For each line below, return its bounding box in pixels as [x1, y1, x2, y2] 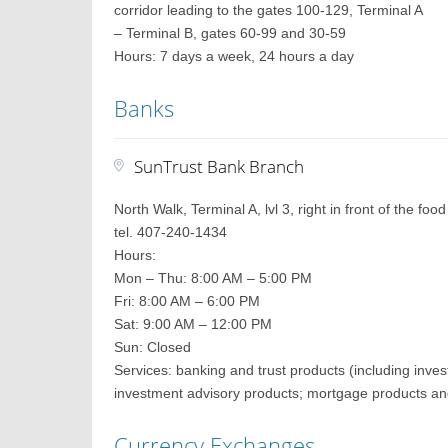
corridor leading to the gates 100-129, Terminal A [114, 2, 424, 18]
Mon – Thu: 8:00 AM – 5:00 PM [114, 270, 313, 286]
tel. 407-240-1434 [114, 224, 228, 240]
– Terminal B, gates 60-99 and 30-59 [114, 25, 347, 41]
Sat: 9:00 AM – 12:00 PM [114, 316, 273, 332]
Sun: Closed [114, 339, 192, 355]
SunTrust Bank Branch [134, 155, 309, 178]
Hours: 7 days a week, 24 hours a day [114, 48, 355, 64]
